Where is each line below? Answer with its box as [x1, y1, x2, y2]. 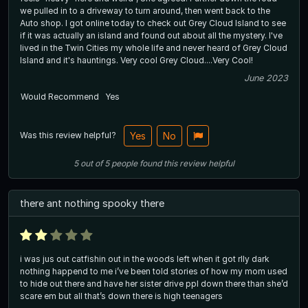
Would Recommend [21, 91, 99, 102]
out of [78, 158, 104, 169]
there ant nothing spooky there [20, 197, 164, 210]
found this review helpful [140, 158, 234, 169]
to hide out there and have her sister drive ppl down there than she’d [20, 278, 288, 289]
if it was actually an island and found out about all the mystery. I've [20, 30, 269, 41]
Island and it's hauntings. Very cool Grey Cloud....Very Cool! [120, 55, 253, 66]
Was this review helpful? [20, 129, 118, 140]
